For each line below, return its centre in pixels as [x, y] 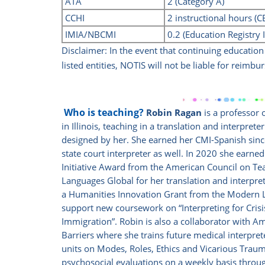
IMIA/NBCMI [90, 35]
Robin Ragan [174, 113]
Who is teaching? [104, 113]
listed [74, 65]
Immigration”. [91, 222]
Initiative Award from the [113, 167]
